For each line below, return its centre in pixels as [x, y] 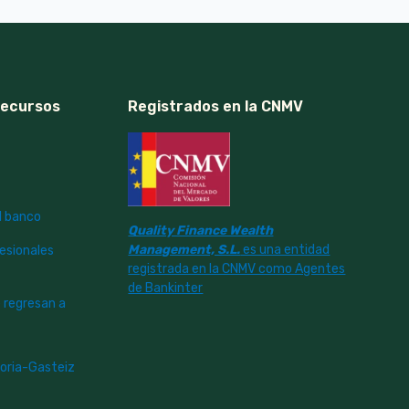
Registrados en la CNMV [216, 107]
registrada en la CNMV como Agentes [237, 268]
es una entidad [285, 249]
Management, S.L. [184, 249]
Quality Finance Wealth [201, 230]
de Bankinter [166, 288]
